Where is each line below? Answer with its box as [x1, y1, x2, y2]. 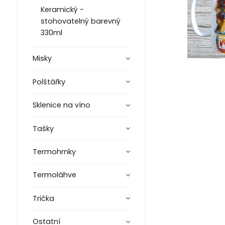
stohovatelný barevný [40, 16, 121, 27]
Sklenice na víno [32, 100, 90, 110]
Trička [32, 193, 54, 203]
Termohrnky [32, 146, 76, 157]
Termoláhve [32, 170, 76, 180]
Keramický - [40, 5, 84, 15]
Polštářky [32, 76, 65, 87]
